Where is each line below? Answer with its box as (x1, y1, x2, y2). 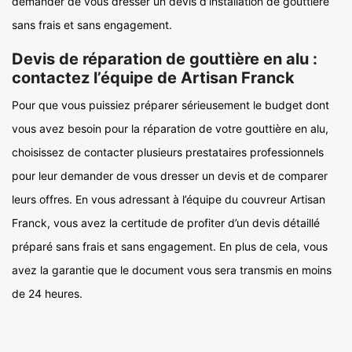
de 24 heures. (12, 287, 82, 300)
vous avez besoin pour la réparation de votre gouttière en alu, (12, 122, 328, 135)
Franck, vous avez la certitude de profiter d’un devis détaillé (12, 216, 320, 229)
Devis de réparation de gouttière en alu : (12, 49, 317, 68)
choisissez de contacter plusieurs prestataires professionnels (12, 145, 324, 159)
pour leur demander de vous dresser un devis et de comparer (12, 169, 328, 182)
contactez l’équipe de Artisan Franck (12, 68, 295, 87)
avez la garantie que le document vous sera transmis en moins (12, 263, 332, 277)
